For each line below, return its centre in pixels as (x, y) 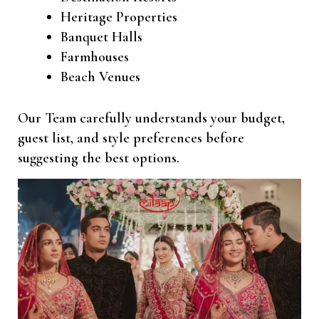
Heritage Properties (119, 17)
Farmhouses (95, 57)
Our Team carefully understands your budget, (151, 118)
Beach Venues (100, 77)
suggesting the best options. (99, 158)
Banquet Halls (101, 37)
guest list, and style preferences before (131, 138)
